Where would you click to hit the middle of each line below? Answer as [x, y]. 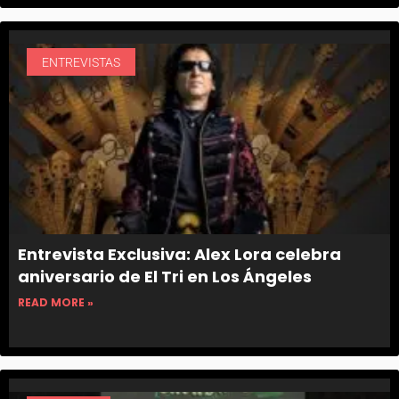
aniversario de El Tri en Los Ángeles [165, 277]
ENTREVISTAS [81, 62]
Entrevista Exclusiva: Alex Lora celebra [179, 255]
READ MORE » [56, 303]
